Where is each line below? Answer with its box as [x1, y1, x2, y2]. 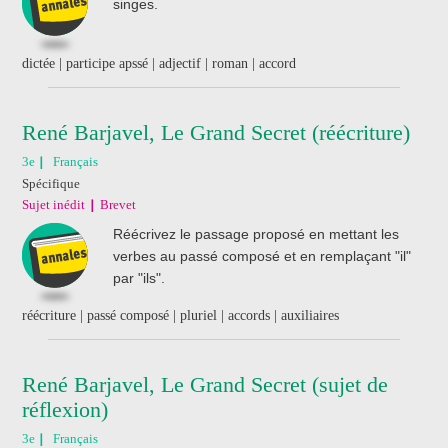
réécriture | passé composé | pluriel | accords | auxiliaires [21, 307, 339, 323]
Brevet [99, 196, 136, 212]
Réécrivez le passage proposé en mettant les [112, 225, 399, 242]
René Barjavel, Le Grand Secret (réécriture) [21, 119, 410, 145]
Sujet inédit [21, 196, 85, 212]
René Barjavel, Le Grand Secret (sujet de [21, 371, 388, 397]
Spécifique [21, 175, 80, 191]
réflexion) [21, 396, 108, 422]
